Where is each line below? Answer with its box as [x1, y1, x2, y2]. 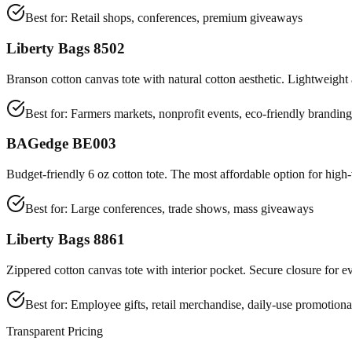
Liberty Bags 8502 [6, 39, 125, 57]
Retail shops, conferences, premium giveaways [71, 11, 302, 25]
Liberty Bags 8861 [6, 230, 125, 247]
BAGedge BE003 [6, 135, 116, 152]
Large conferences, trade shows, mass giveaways [71, 202, 313, 216]
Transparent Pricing [6, 324, 103, 338]
